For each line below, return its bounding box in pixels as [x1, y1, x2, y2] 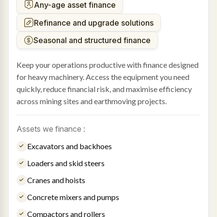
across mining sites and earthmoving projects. [16, 96, 167, 106]
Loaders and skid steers [27, 158, 105, 168]
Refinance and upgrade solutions [33, 17, 154, 28]
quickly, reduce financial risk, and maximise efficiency [16, 84, 192, 94]
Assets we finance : [16, 124, 85, 134]
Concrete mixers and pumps [27, 192, 119, 202]
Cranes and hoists [27, 175, 85, 185]
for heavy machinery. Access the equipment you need [16, 72, 189, 82]
